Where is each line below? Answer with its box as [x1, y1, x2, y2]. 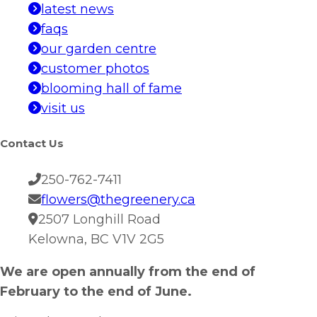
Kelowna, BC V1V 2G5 [28, 231, 164, 247]
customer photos [41, 61, 149, 77]
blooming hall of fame [41, 81, 182, 97]
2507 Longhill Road [38, 211, 161, 227]
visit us [41, 100, 85, 117]
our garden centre [41, 41, 156, 57]
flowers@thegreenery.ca [41, 191, 195, 207]
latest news [41, 1, 114, 18]
